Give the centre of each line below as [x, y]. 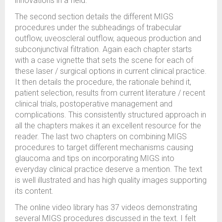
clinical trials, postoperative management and [94, 104]
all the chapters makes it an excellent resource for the [108, 126]
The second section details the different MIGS [94, 17]
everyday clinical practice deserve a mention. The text [109, 169]
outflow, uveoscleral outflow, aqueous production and [108, 38]
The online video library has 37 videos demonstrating [106, 207]
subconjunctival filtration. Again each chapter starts [103, 49]
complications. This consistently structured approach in [111, 115]
